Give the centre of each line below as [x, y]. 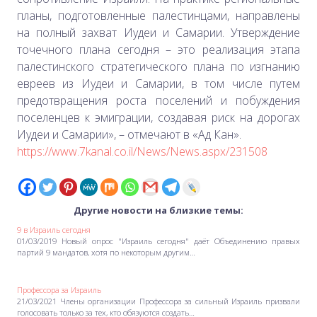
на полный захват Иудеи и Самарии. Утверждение [158, 32]
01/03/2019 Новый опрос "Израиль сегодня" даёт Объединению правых [158, 241]
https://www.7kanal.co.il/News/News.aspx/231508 [142, 151]
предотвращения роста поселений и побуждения [158, 100]
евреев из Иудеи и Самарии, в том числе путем [158, 83]
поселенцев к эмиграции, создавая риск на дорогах [158, 117]
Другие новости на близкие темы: [158, 211]
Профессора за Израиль [59, 289]
